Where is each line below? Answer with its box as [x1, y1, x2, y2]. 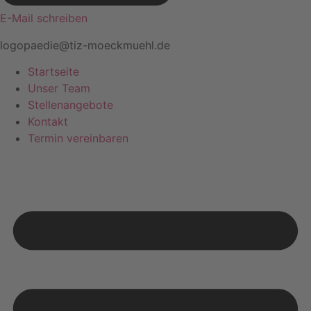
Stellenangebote [28, 98, 113, 112]
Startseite [28, 65, 79, 79]
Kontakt [28, 115, 68, 129]
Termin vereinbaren [28, 131, 128, 146]
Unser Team [28, 81, 90, 96]
